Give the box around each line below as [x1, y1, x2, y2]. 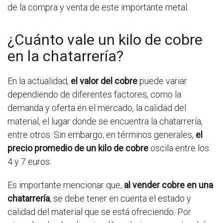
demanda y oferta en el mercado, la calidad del [7, 103, 186, 113]
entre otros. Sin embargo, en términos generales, [7, 129, 196, 140]
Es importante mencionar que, [7, 180, 124, 190]
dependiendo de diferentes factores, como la [7, 89, 181, 100]
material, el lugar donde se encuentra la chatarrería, [7, 116, 203, 126]
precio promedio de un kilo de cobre [7, 143, 148, 153]
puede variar [137, 76, 187, 86]
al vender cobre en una [124, 180, 213, 190]
